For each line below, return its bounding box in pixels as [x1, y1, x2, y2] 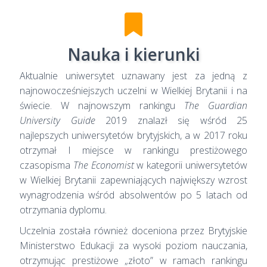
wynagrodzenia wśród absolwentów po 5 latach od [20, 188, 247, 201]
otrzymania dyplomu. [20, 203, 107, 216]
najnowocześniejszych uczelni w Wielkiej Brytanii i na [20, 83, 247, 97]
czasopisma [20, 158, 73, 172]
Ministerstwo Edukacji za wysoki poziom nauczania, [20, 238, 247, 252]
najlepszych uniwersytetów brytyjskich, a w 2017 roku [20, 128, 247, 142]
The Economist [73, 158, 134, 172]
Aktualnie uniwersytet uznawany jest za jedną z [20, 69, 247, 82]
